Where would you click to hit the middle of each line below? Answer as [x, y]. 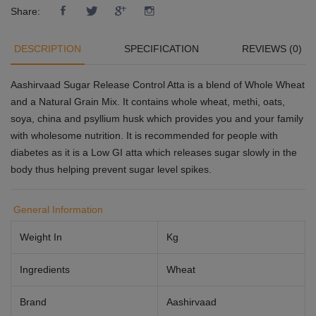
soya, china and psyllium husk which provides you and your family [157, 119]
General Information [58, 209]
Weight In [41, 237]
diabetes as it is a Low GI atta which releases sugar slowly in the [154, 152]
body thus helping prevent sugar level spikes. [113, 169]
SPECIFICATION [162, 49]
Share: [25, 11]
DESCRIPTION [48, 49]
